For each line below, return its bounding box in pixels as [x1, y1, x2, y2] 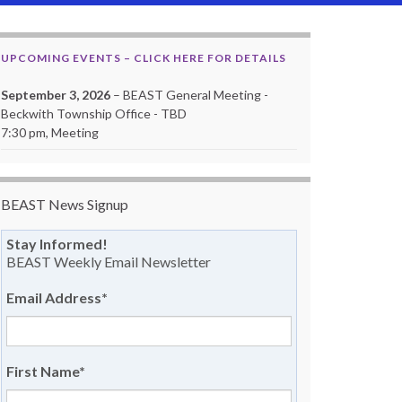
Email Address [6, 289, 101, 306]
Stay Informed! [6, 235, 108, 252]
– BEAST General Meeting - [110, 87, 268, 102]
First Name [6, 363, 79, 380]
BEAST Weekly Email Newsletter [6, 253, 211, 270]
